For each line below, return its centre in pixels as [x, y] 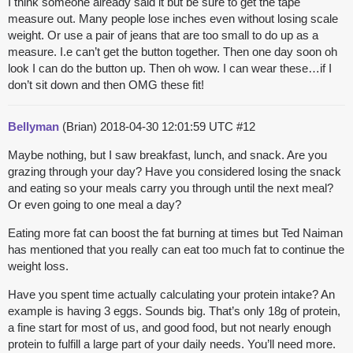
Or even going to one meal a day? [95, 205]
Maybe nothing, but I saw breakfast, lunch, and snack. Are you [167, 155]
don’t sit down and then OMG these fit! [106, 85]
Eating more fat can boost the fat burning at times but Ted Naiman [175, 233]
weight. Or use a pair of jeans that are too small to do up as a [163, 35]
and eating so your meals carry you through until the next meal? [171, 188]
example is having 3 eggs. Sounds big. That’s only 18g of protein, [174, 311]
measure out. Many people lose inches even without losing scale [173, 19]
